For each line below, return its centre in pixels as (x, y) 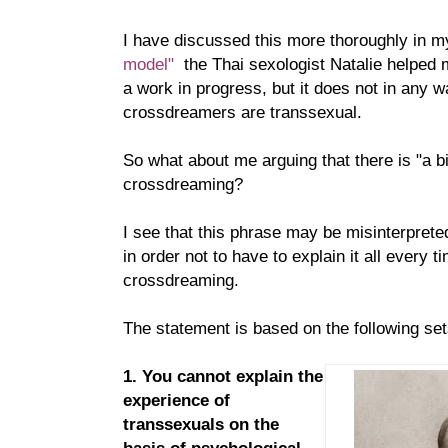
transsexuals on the (201, 423)
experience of (176, 399)
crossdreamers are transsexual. (242, 111)
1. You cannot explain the (223, 375)
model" (151, 63)
